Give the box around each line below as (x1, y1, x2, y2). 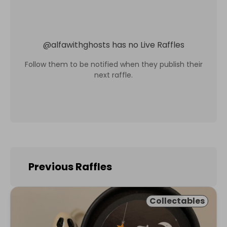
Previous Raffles (28, 160, 112, 174)
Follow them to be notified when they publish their (24, 59, 203, 69)
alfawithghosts (51, 39, 110, 51)
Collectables (149, 195, 205, 207)
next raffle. (94, 69, 133, 80)
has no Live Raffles (111, 39, 184, 51)
